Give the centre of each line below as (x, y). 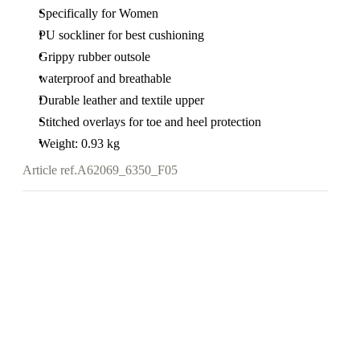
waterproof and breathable (105, 78)
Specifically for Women (98, 13)
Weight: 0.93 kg (79, 143)
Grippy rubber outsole (94, 57)
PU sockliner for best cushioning (121, 35)
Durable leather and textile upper (121, 100)
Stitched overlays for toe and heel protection (150, 122)
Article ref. (50, 170)
